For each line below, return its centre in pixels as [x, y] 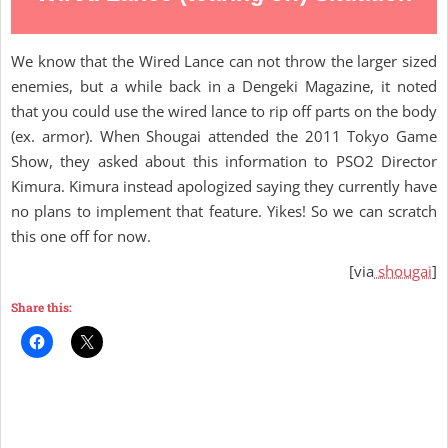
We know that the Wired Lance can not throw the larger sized [224, 61]
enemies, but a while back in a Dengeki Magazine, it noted [224, 86]
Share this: [41, 307]
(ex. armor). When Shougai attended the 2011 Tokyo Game [224, 136]
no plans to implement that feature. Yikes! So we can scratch [224, 211]
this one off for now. [81, 236]
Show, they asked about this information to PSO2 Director [224, 161]
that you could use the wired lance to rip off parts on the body [224, 111]
